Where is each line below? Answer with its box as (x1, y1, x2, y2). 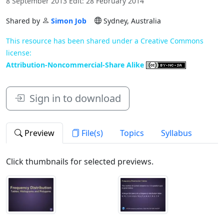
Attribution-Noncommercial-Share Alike (6, 59, 146, 69)
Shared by (6, 15, 42, 25)
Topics (120, 127, 144, 138)
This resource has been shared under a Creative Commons (6, 35, 203, 45)
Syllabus (161, 127, 192, 138)
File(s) (79, 127, 103, 138)
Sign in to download (24, 91, 121, 105)
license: (6, 47, 31, 57)
